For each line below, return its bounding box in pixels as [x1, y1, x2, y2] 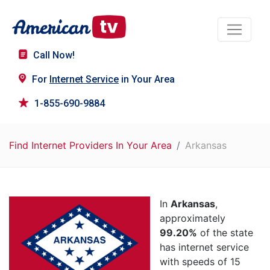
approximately [160, 212, 225, 225]
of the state [197, 227, 253, 239]
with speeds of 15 [160, 256, 240, 268]
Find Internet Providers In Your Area [9, 139, 172, 152]
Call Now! [33, 49, 75, 61]
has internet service [160, 241, 249, 254]
